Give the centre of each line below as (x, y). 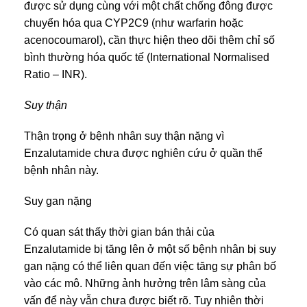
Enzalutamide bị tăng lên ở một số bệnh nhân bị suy (150, 249)
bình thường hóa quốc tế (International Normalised (147, 57)
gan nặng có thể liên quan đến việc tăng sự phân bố (150, 266)
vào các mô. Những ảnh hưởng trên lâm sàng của (145, 283)
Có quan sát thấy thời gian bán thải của (119, 232)
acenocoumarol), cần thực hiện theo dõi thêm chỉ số (149, 40)
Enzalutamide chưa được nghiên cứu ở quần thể (143, 153)
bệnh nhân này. (61, 170)
